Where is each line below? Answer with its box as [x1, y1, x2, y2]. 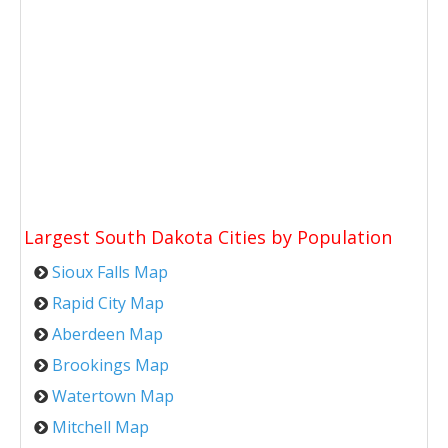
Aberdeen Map [52, 323, 163, 345]
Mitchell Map [52, 416, 149, 438]
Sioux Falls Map [52, 261, 168, 283]
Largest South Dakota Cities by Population [24, 225, 392, 249]
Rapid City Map [52, 292, 164, 314]
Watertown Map [52, 385, 174, 407]
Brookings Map [52, 354, 169, 376]
